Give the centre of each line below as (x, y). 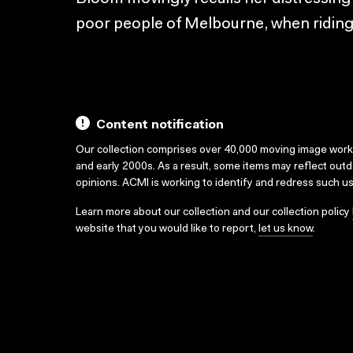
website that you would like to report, (167, 229)
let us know (286, 229)
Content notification (160, 125)
